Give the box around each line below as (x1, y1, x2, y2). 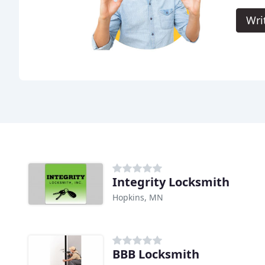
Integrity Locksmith (112, 174, 230, 190)
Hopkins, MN (112, 192, 163, 203)
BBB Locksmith (112, 246, 199, 263)
